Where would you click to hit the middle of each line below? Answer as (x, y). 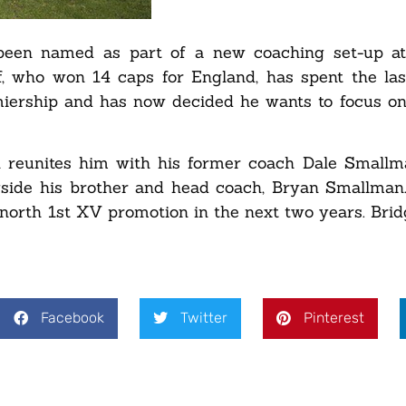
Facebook (72, 318)
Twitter (204, 318)
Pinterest (334, 318)
